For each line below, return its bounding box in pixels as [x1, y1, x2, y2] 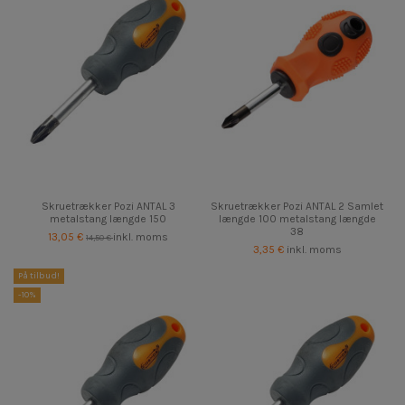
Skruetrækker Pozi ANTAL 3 [41, 199, 175, 212]
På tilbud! [18, 269, 60, 281]
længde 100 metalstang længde [218, 212, 376, 225]
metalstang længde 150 [50, 212, 166, 225]
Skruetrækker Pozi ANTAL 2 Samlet [211, 199, 383, 212]
